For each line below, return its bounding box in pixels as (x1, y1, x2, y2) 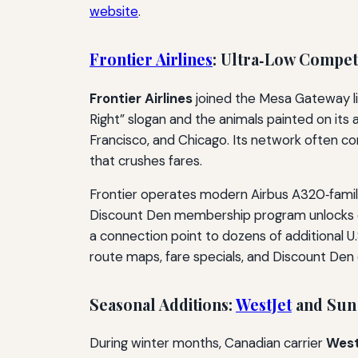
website (89, 2, 138, 20)
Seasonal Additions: (89, 293, 236, 315)
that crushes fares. (89, 151, 202, 169)
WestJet (236, 293, 292, 315)
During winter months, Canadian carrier (89, 334, 326, 352)
